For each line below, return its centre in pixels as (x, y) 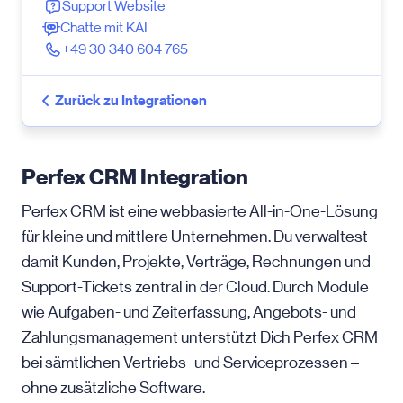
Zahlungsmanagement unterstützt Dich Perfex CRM (200, 337)
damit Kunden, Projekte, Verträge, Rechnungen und (196, 262)
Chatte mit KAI (104, 27)
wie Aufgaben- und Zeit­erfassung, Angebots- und (189, 312)
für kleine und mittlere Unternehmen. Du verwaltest (195, 237)
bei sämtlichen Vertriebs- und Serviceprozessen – (190, 363)
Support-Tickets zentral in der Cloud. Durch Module (195, 287)
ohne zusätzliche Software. (113, 388)
